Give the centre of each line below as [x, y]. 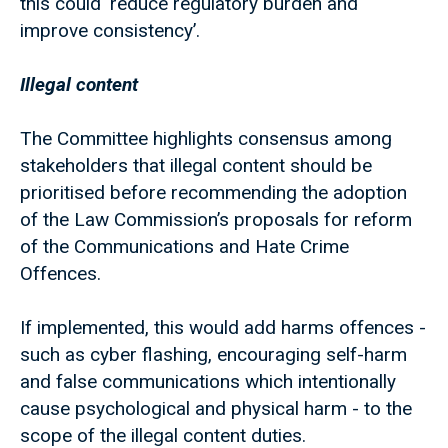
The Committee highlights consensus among [206, 139]
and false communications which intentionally [208, 382]
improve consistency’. [115, 31]
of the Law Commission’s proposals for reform [216, 220]
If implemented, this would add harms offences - [223, 328]
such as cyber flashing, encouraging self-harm [213, 355]
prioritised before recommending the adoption [213, 193]
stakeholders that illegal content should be [196, 166]
